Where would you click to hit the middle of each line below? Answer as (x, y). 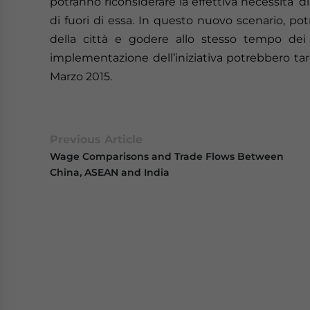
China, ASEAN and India (110, 172)
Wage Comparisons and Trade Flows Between (167, 156)
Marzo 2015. (81, 76)
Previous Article (96, 139)
